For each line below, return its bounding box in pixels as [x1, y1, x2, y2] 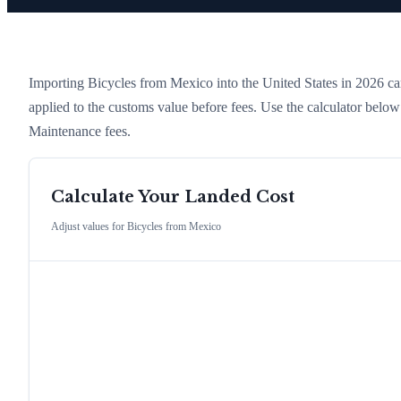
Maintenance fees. [29, 123, 131, 139]
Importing [29, 74, 88, 90]
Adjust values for [51, 220, 127, 234]
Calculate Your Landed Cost [51, 187, 294, 208]
